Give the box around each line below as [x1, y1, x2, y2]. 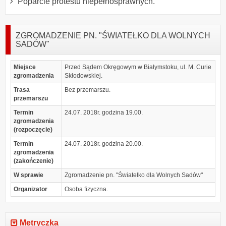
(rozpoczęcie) [14, 126, 52, 133]
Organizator [14, 185, 47, 193]
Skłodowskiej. [65, 72, 103, 79]
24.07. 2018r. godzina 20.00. [65, 140, 143, 147]
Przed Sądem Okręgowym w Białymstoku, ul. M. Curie [65, 63, 212, 71]
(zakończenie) [14, 157, 53, 164]
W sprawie [14, 171, 43, 179]
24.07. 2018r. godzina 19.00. [65, 108, 143, 116]
